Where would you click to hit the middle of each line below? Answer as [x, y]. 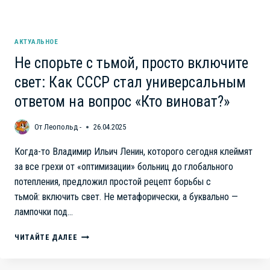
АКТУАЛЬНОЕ [36, 42]
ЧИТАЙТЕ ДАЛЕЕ [46, 237]
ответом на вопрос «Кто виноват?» [122, 102]
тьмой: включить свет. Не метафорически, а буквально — [126, 197]
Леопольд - [63, 127]
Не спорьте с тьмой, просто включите [131, 63]
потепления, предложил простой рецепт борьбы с [113, 182]
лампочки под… [44, 212]
